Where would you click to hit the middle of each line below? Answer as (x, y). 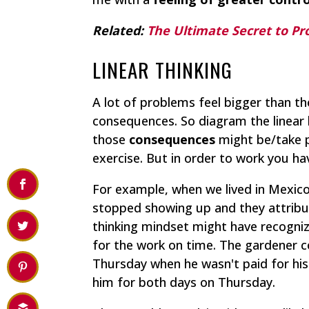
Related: (120, 31)
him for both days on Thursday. (184, 282)
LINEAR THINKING (163, 70)
